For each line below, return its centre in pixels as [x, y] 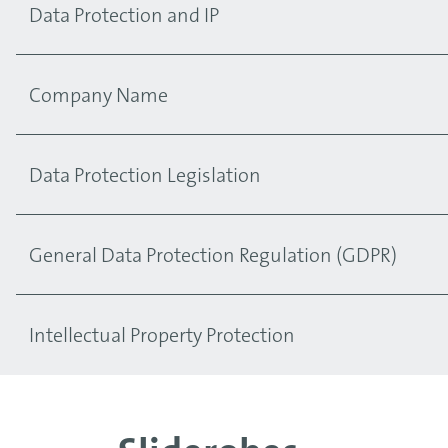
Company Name [98, 96]
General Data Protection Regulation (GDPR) [213, 256]
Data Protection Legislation [145, 176]
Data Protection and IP [124, 16]
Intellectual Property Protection [162, 336]
